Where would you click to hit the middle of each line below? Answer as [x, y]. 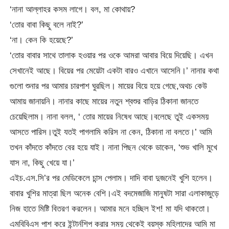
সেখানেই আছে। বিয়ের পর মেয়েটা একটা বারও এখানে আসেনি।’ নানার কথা [114, 71]
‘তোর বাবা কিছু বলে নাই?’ [47, 25]
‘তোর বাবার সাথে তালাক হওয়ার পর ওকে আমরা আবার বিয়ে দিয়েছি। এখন [112, 55]
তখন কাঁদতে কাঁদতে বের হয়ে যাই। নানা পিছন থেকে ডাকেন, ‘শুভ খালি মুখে [114, 147]
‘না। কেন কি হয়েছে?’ [42, 40]
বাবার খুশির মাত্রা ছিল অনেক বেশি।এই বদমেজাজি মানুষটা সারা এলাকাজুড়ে [114, 193]
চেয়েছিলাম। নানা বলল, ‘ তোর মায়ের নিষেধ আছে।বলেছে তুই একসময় [109, 117]
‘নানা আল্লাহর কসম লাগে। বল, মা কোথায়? [73, 9]
